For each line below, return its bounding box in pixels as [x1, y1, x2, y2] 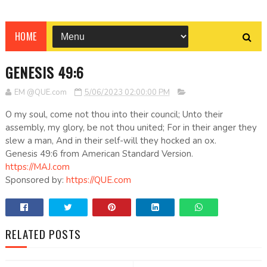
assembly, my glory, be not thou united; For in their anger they [5, 122, 257, 134]
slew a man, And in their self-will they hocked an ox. [5, 135, 216, 147]
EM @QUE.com [14, 87, 67, 98]
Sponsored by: [5, 174, 66, 187]
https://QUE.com [66, 174, 131, 187]
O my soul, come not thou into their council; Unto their [5, 108, 223, 121]
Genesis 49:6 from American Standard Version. [5, 148, 193, 160]
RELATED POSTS [5, 225, 81, 243]
